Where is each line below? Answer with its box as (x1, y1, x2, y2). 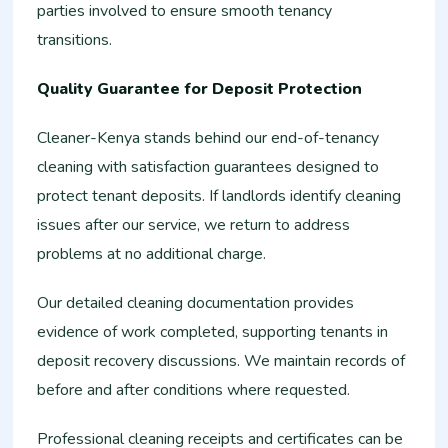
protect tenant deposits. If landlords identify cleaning (37, 185, 402, 207)
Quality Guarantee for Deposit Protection (37, 78, 363, 100)
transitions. (37, 29, 113, 51)
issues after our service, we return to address (37, 214, 351, 236)
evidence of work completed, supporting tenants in (37, 321, 389, 343)
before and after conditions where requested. (37, 379, 351, 401)
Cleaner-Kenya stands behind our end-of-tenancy (37, 127, 380, 149)
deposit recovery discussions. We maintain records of (37, 350, 406, 372)
